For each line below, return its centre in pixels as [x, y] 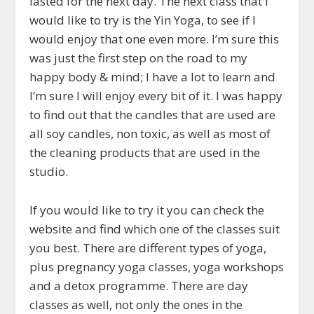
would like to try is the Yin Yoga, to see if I [143, 20]
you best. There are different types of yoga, [148, 247]
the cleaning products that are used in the [145, 153]
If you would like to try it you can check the [147, 210]
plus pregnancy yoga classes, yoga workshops [157, 266]
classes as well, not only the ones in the [136, 304]
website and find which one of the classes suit [155, 228]
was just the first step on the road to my [139, 58]
